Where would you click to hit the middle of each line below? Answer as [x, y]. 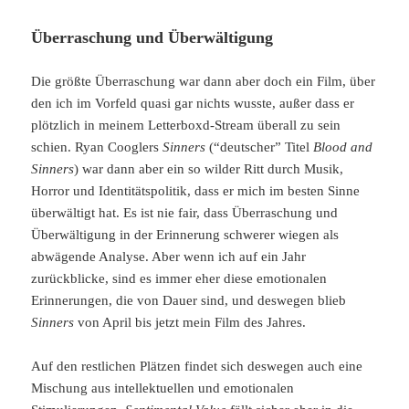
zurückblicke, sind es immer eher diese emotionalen [179, 278]
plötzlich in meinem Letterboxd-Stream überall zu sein [186, 125]
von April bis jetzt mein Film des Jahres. [190, 322]
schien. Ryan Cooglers [97, 147]
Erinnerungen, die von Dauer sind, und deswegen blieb [189, 300]
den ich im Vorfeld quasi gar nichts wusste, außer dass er [193, 103]
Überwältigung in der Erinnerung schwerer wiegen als [185, 234]
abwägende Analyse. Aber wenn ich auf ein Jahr [169, 256]
